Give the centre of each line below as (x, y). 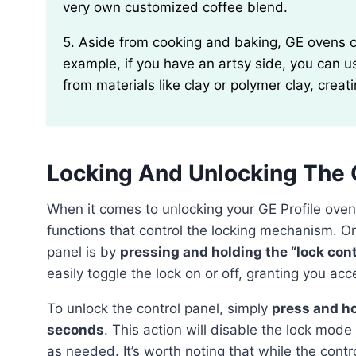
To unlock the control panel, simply (163, 308)
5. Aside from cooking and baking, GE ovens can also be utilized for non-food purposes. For (69, 42)
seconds (75, 329)
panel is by (83, 252)
